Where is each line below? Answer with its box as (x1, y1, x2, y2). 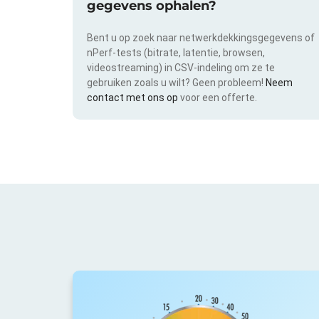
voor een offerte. (180, 91, 257, 103)
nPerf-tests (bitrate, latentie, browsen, (87, 46, 265, 58)
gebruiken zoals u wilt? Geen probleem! (87, 76, 266, 88)
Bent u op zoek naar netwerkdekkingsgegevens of (87, 31, 315, 43)
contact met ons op (87, 91, 180, 103)
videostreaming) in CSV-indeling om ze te (87, 61, 275, 73)
